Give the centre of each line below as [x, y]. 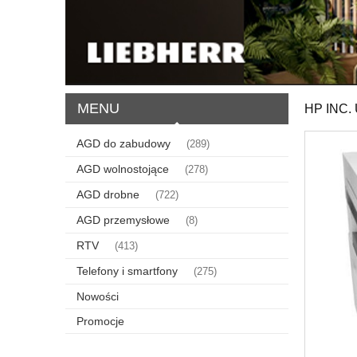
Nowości [98, 296]
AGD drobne [108, 194]
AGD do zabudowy [124, 143]
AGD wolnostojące [123, 169]
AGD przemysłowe [123, 220]
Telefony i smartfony [127, 271]
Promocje [100, 321]
